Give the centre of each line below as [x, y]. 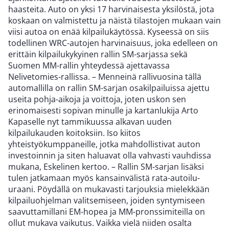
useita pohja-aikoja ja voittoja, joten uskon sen [97, 99]
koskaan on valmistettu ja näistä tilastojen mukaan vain [114, 21]
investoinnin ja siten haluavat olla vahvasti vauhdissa [110, 156]
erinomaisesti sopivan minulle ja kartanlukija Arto [103, 111]
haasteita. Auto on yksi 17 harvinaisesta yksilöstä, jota [111, 9]
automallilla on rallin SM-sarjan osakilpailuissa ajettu [109, 88]
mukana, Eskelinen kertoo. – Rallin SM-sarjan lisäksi [106, 167]
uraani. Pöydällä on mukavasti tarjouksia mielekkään [109, 189]
